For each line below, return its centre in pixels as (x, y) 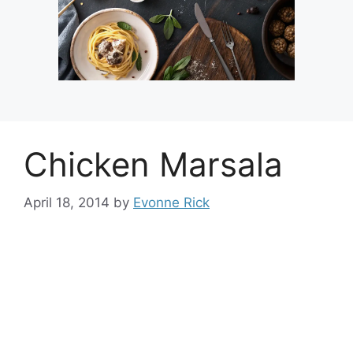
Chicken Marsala (153, 164)
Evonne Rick (171, 203)
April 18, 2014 (67, 203)
